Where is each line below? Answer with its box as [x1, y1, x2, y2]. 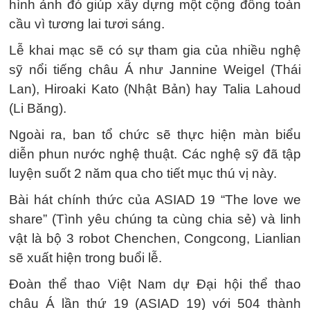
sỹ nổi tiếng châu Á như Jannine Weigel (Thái [9, 62, 301, 77]
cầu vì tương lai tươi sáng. [9, 17, 165, 31]
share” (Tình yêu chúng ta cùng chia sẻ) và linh [9, 212, 301, 226]
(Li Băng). [9, 101, 66, 116]
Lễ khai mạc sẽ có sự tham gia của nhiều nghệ [9, 43, 301, 57]
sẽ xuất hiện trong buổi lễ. [9, 250, 162, 265]
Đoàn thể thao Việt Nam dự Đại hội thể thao [9, 277, 301, 291]
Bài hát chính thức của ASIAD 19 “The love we [9, 192, 301, 207]
